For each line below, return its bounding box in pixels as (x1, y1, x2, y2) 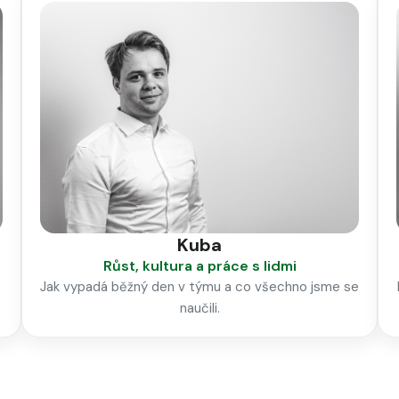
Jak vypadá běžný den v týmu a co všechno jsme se (40, 278, 359, 296)
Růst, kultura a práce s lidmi (102, 256, 297, 275)
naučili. (179, 299, 220, 317)
